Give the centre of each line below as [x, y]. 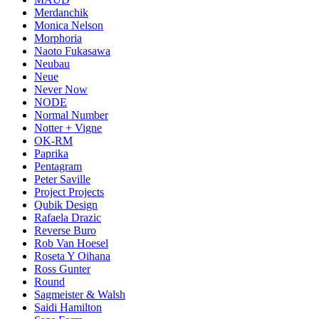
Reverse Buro [65, 231]
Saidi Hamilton [68, 308]
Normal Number [71, 115]
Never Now [61, 90]
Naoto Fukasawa [72, 51]
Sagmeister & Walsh [80, 295]
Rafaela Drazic [68, 218]
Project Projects [69, 192]
